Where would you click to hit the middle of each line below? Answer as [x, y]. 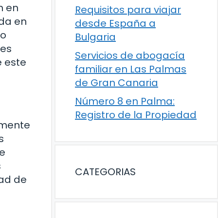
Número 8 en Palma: [125, 101]
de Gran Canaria [117, 83]
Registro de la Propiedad [136, 115]
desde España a [115, 23]
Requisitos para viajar [128, 10]
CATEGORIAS [105, 172]
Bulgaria [95, 37]
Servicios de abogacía [130, 55]
